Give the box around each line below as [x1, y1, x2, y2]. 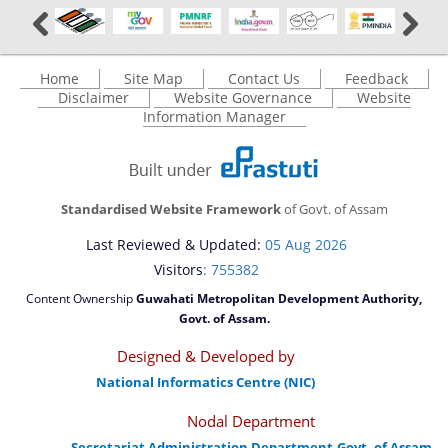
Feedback [344, 69, 408, 89]
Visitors [153, 260, 203, 280]
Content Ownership [26, 289, 136, 307]
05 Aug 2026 [265, 235, 347, 255]
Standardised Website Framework [60, 200, 281, 219]
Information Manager [142, 107, 286, 127]
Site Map [123, 69, 183, 89]
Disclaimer [57, 88, 129, 108]
